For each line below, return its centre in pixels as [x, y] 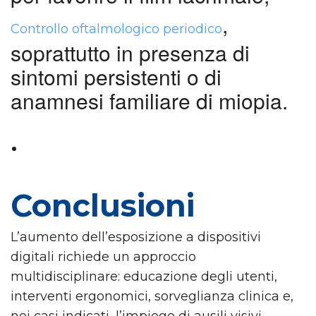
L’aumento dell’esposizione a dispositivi [136, 237]
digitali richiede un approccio [103, 256]
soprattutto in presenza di [130, 52]
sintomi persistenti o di [116, 76]
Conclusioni [103, 205]
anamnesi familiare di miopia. [149, 100]
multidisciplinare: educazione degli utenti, [144, 276]
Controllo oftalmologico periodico [116, 29]
